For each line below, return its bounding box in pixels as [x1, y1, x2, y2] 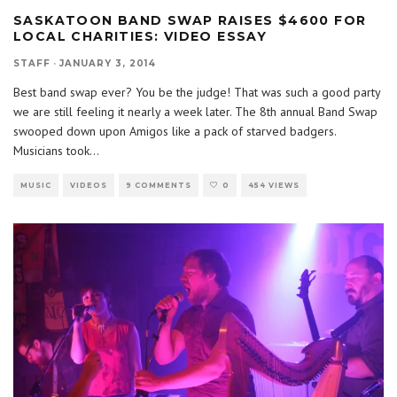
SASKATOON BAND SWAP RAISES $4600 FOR [13, 12, 367, 28]
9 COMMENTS [126, 180, 191, 190]
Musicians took [13, 142, 90, 159]
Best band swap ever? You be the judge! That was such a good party [13, 83, 380, 100]
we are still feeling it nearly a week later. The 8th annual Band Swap [13, 103, 378, 120]
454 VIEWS [248, 180, 300, 190]
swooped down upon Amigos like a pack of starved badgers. [13, 122, 336, 139]
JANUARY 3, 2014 [59, 57, 156, 69]
